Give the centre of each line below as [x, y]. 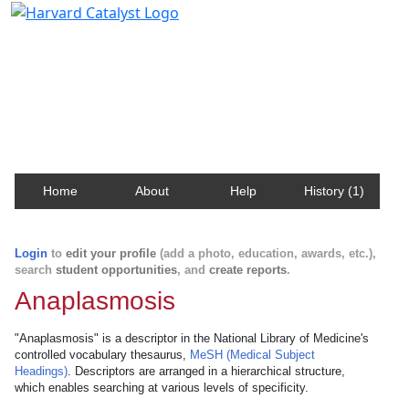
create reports [248, 270]
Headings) [41, 371]
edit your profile [111, 253]
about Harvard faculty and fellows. [141, 85]
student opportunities [116, 270]
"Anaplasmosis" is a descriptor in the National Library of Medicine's [192, 338]
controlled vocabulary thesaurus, [102, 355]
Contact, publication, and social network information [204, 68]
